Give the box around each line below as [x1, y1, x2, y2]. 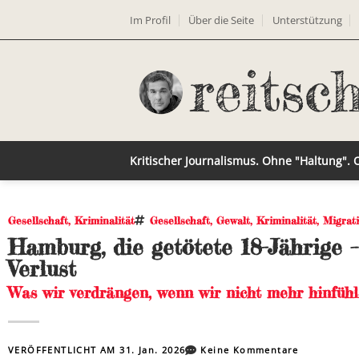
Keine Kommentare [200, 344, 299, 356]
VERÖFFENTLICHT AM [8, 344, 120, 356]
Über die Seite [188, 12, 255, 27]
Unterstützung [272, 12, 342, 27]
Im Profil [130, 12, 171, 27]
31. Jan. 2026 [119, 344, 186, 356]
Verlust [8, 255, 89, 282]
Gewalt [216, 214, 250, 227]
